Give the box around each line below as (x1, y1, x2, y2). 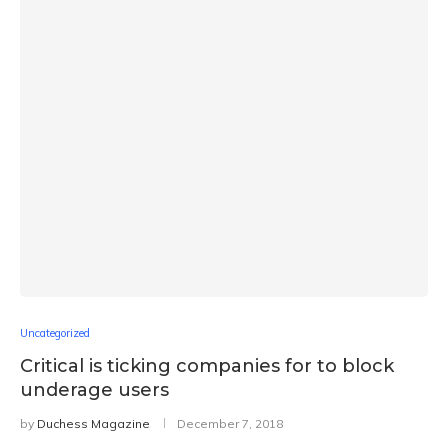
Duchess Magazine (37, 416, 150, 431)
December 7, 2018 (177, 416, 283, 431)
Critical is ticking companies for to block (20, 355, 394, 377)
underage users (20, 379, 169, 401)
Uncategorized (20, 326, 90, 340)
